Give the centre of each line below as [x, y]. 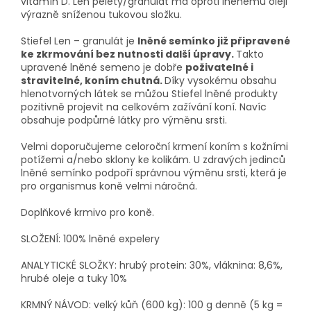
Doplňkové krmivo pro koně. [87, 212]
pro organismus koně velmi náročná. [109, 186]
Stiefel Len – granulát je [78, 41]
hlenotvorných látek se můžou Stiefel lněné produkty [149, 93]
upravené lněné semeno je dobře [102, 67]
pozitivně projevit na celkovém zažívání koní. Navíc [144, 107]
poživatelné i [219, 67]
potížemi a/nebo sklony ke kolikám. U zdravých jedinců [153, 159]
